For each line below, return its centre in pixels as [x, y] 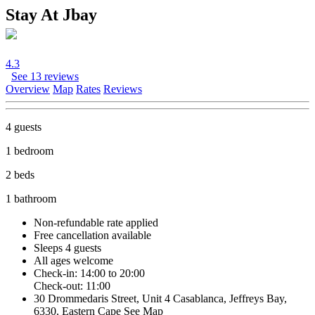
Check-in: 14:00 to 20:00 [89, 273]
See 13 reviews [45, 76]
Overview [28, 89]
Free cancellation [71, 235]
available [131, 235]
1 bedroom [30, 150]
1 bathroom [31, 198]
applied [142, 222]
